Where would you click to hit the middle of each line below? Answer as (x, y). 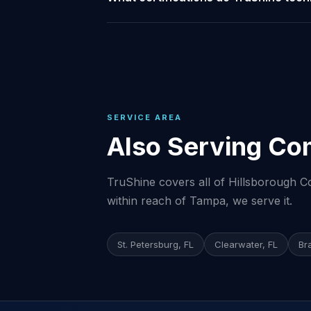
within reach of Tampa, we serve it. (200, 201)
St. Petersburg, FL (155, 244)
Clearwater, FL (246, 244)
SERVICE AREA (144, 117)
